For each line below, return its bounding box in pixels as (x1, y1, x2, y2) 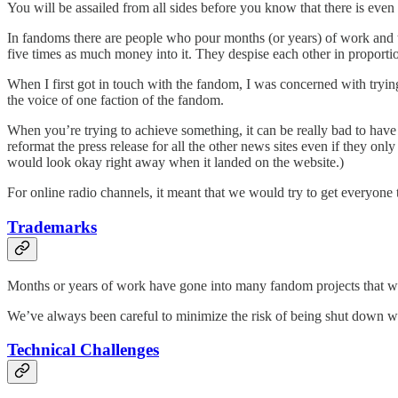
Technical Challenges (7, 340, 159, 360)
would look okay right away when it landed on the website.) (7, 155, 344, 171)
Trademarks (7, 217, 97, 236)
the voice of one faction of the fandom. (7, 92, 224, 108)
